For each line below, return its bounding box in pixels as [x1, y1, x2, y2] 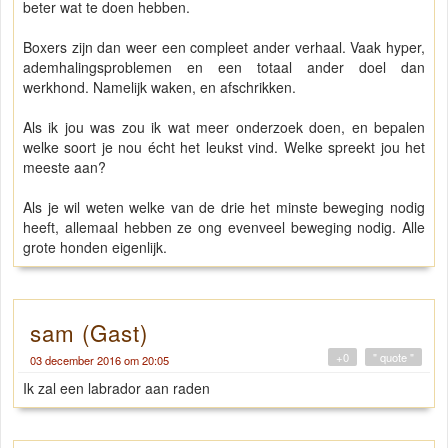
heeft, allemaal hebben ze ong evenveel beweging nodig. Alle [23, 217, 425, 238]
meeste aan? [23, 157, 110, 178]
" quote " [373, 349, 414, 366]
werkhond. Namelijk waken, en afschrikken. [23, 77, 296, 98]
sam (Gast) [30, 316, 148, 349]
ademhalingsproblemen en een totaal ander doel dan [23, 57, 425, 78]
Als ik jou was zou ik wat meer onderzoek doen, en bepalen [23, 117, 425, 138]
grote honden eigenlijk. [23, 237, 167, 258]
